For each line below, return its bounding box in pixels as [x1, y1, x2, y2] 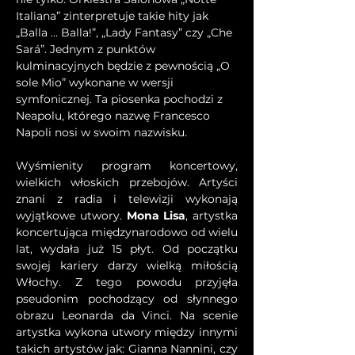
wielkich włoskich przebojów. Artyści [16, 175, 238, 189]
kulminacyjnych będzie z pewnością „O [16, 59, 233, 73]
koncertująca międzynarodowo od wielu [16, 225, 238, 239]
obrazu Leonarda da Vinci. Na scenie [16, 308, 238, 323]
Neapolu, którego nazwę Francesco [16, 109, 213, 123]
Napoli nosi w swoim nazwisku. [16, 125, 187, 139]
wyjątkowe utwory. [16, 208, 127, 223]
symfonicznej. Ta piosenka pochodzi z [16, 92, 226, 106]
